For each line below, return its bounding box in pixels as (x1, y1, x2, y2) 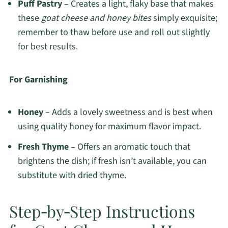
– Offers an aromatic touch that (68, 140, 190, 154)
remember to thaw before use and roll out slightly (17, 26, 210, 39)
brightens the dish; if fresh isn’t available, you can (17, 155, 207, 168)
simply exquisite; (151, 12, 217, 25)
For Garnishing (9, 73, 68, 87)
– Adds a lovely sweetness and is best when (43, 106, 213, 119)
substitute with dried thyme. (17, 169, 126, 182)
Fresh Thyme (17, 140, 69, 154)
